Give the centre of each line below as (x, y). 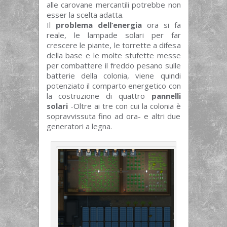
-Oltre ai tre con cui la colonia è (124, 106)
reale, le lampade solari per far (113, 35)
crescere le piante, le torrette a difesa (113, 45)
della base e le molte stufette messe (113, 55)
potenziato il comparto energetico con (113, 86)
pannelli (166, 96)
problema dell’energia (99, 25)
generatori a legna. (79, 126)
